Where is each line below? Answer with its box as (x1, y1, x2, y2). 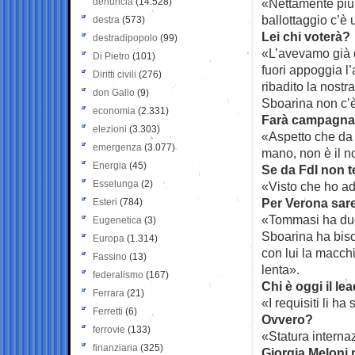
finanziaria (93, 342, 138, 353)
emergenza (93, 141, 142, 153)
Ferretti (93, 305, 123, 317)
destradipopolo (93, 32, 158, 44)
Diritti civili (93, 68, 136, 80)
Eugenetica (93, 214, 142, 226)
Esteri (93, 196, 117, 208)
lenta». (261, 261, 300, 277)
